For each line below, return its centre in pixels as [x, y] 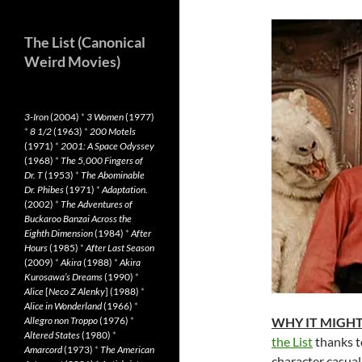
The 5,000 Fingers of [102, 160]
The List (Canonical [85, 42]
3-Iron [36, 117]
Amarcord [43, 349]
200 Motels [113, 131]
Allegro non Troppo [61, 320]
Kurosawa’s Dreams [63, 277]
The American [127, 349]
